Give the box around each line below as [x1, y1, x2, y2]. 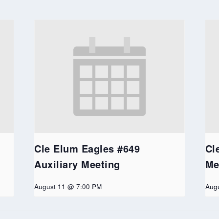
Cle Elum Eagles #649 [34, 141, 140, 155]
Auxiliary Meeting [34, 156, 120, 171]
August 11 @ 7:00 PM [34, 181, 102, 191]
